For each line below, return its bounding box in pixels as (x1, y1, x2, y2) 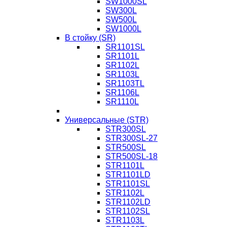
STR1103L (105, 215, 144, 224)
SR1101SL (105, 42, 145, 51)
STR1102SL (105, 206, 150, 215)
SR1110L (105, 97, 139, 106)
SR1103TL (105, 79, 144, 88)
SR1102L (105, 60, 139, 69)
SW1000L (105, 24, 141, 33)
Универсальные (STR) (65, 115, 148, 124)
